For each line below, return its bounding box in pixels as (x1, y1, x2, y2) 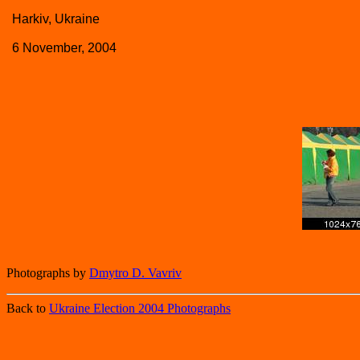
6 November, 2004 (12, 41, 117, 55)
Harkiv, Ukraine (12, 12, 100, 26)
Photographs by (6, 266, 89, 280)
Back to (6, 301, 49, 315)
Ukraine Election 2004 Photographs (49, 301, 231, 315)
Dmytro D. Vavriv (89, 266, 182, 280)
